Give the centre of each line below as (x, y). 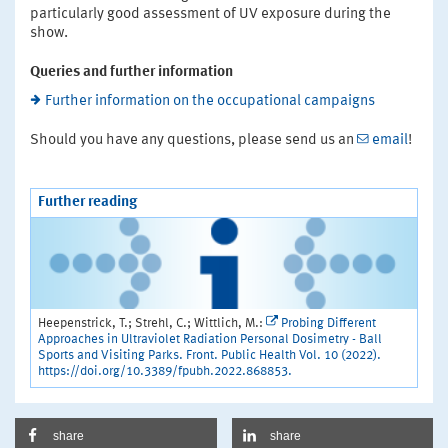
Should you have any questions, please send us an (193, 140)
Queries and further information (131, 72)
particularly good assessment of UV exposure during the (210, 14)
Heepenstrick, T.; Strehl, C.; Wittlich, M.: (152, 323)
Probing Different (328, 323)
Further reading (87, 202)
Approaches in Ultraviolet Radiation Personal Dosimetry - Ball (210, 339)
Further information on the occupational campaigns (210, 101)
